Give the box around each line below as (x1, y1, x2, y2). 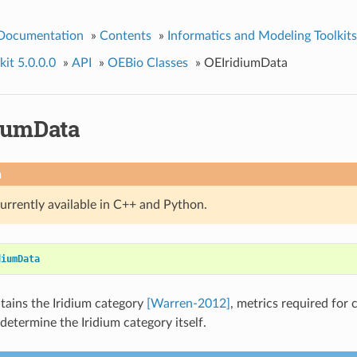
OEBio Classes (107, 56, 188, 69)
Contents (99, 29, 151, 42)
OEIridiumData (203, 56, 288, 69)
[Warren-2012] (146, 296, 230, 310)
